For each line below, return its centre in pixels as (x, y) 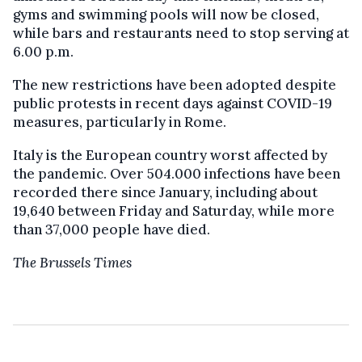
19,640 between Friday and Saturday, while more (174, 211)
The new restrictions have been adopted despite (175, 85)
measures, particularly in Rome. (120, 122)
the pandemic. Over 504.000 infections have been (177, 174)
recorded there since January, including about (165, 193)
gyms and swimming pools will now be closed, (166, 15)
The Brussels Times (72, 263)
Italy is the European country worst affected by (170, 156)
